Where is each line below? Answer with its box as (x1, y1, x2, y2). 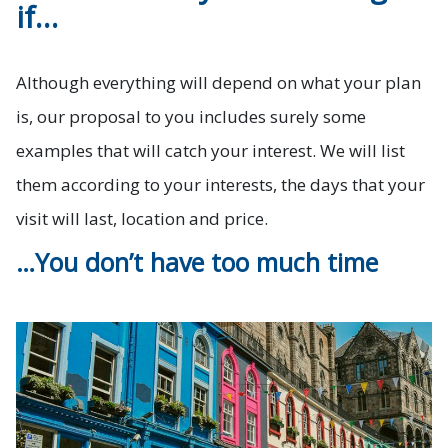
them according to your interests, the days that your (16, 173, 425, 197)
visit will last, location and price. (16, 207, 268, 231)
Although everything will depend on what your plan (16, 71, 421, 95)
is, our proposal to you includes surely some (16, 105, 366, 129)
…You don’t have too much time (16, 245, 378, 280)
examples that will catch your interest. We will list (16, 139, 405, 163)
